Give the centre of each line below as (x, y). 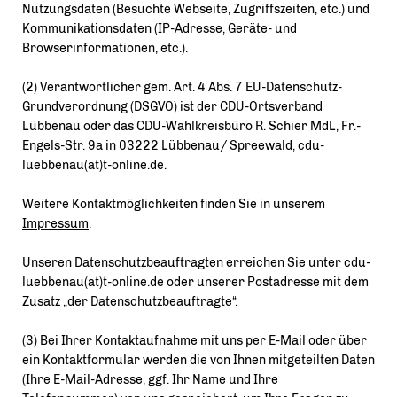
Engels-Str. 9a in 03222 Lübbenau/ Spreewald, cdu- (173, 146)
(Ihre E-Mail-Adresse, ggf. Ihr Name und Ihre (150, 380)
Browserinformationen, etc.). (105, 48)
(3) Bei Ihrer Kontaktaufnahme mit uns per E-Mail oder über (195, 341)
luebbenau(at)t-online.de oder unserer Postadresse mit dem (195, 282)
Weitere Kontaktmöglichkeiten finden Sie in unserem (174, 204)
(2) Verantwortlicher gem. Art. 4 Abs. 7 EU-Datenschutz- (182, 87)
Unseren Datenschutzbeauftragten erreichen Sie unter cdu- (196, 263)
